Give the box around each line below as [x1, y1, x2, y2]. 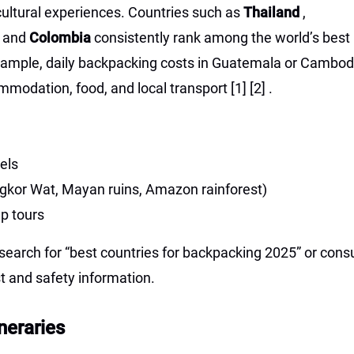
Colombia [29, 29, 94, 46]
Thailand [243, 4, 303, 21]
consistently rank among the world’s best [94, 29, 350, 46]
